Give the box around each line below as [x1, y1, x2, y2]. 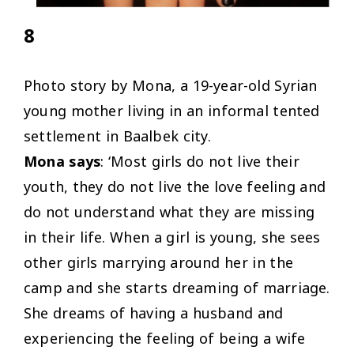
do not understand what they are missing [24, 202, 315, 222]
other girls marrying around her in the [24, 253, 294, 273]
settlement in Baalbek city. [24, 126, 212, 146]
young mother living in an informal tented [24, 101, 320, 121]
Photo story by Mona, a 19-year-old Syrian [24, 76, 318, 96]
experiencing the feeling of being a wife [24, 329, 306, 348]
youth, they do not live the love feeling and [24, 177, 326, 197]
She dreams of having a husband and [24, 303, 284, 323]
